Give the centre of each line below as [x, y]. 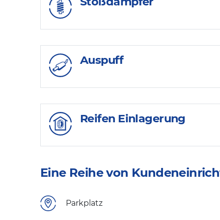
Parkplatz [84, 203]
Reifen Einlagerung [133, 118]
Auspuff [102, 60]
